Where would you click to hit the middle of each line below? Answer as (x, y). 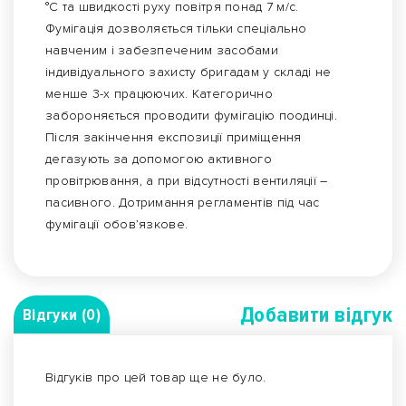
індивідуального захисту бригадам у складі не (188, 72)
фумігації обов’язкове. (117, 225)
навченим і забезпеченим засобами (162, 51)
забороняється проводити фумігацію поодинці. (192, 116)
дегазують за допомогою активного (159, 159)
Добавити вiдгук (316, 315)
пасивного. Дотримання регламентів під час (183, 203)
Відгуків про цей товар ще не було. (156, 378)
